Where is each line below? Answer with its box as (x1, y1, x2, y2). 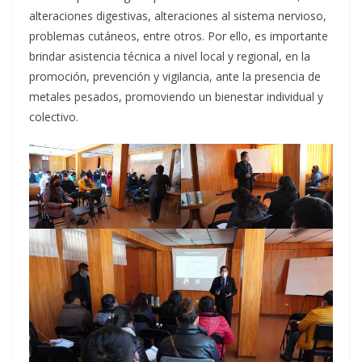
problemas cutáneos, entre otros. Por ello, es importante (29, 27, 328, 44)
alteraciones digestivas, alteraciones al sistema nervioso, (29, 7, 326, 23)
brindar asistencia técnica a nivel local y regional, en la (29, 48, 310, 64)
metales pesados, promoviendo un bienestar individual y (29, 88, 323, 104)
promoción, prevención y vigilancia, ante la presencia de (29, 68, 321, 84)
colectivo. (29, 108, 78, 124)
